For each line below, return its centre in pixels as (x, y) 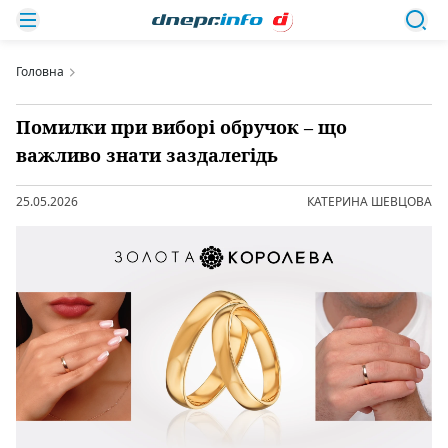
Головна (40, 71)
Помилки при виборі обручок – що (181, 127)
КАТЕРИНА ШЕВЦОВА (369, 201)
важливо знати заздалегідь (147, 155)
